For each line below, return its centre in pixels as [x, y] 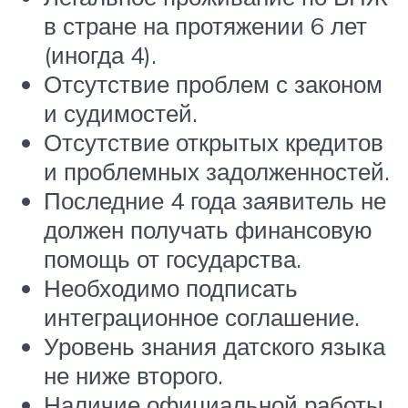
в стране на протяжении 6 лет [205, 26]
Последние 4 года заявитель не [215, 201]
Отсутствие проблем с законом [213, 84]
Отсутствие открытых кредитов [214, 143]
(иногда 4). [100, 55]
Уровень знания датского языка [214, 347]
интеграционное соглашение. [202, 317]
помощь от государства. [173, 259]
